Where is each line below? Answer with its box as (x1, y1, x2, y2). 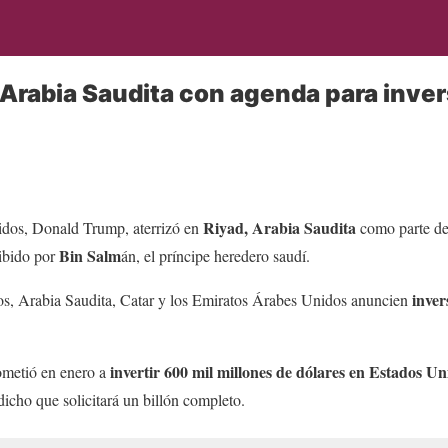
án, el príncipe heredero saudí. (121, 245, 310, 266)
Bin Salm (59, 244, 121, 267)
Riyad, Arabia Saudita (199, 216, 356, 239)
